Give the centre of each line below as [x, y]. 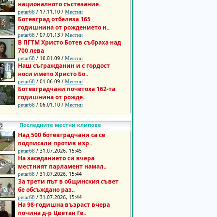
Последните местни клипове [60, 125]
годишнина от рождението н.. [64, 27]
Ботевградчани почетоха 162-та [67, 89]
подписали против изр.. [55, 143]
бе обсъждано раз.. [46, 190]
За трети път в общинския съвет [68, 181]
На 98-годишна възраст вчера [64, 205]
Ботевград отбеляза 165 [54, 19]
